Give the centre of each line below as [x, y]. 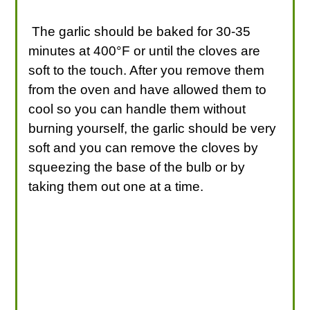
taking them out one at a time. [116, 186]
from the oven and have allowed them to [148, 89]
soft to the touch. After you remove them [147, 70]
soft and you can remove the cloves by [144, 147]
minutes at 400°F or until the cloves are [145, 51]
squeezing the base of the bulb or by [137, 167]
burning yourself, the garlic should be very [153, 128]
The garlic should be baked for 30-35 [140, 31]
